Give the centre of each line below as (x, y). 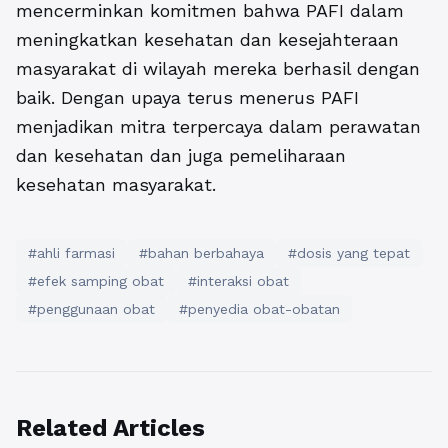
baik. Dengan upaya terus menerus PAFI (187, 98)
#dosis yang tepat (349, 253)
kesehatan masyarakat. (116, 185)
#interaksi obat (238, 281)
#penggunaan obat (91, 309)
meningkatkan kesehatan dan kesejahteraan (207, 40)
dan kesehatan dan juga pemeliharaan (181, 156)
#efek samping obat (96, 281)
